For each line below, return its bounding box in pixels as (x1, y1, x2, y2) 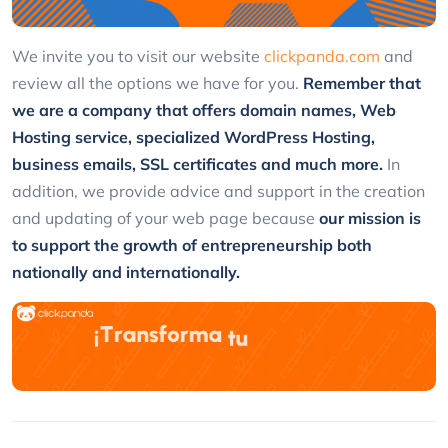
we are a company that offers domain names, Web (12, 99, 396, 120)
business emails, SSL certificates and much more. (12, 153, 387, 174)
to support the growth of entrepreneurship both (12, 234, 372, 255)
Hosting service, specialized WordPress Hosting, (12, 126, 375, 147)
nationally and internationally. (12, 261, 240, 282)
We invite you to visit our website (12, 45, 264, 66)
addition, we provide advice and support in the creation (12, 180, 425, 201)
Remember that (303, 72, 421, 93)
